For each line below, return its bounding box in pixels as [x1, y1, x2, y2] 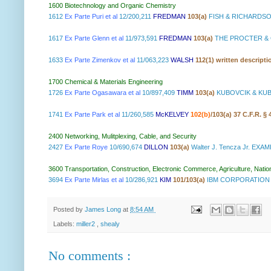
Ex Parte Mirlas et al [65, 176, 123, 184]
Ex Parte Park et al [65, 111, 120, 119]
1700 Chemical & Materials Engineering [48, 78, 163, 86]
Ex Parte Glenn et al [65, 34, 123, 42]
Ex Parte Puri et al [65, 13, 117, 21]
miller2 [76, 220, 97, 227]
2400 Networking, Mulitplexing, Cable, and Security [48, 132, 197, 140]
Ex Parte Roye [65, 143, 108, 151]
